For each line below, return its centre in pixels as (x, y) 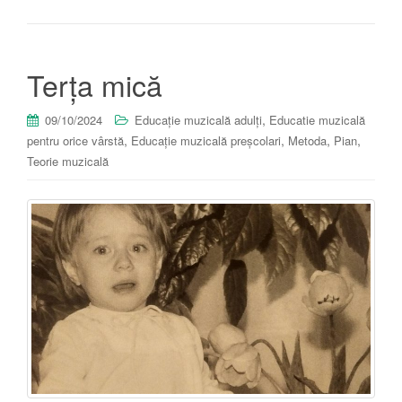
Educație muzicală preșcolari (206, 140)
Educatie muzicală (317, 119)
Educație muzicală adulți (198, 119)
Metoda (307, 140)
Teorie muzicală (68, 161)
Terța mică (95, 84)
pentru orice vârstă (75, 140)
